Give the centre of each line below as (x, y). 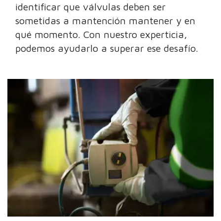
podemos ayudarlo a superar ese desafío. (107, 48)
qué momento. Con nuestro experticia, (101, 35)
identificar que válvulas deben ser (91, 7)
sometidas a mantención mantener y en (106, 21)
